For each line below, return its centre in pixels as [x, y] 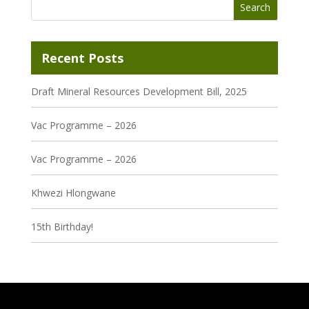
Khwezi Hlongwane [73, 192]
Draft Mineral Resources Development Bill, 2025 [139, 91]
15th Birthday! [62, 226]
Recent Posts [82, 58]
